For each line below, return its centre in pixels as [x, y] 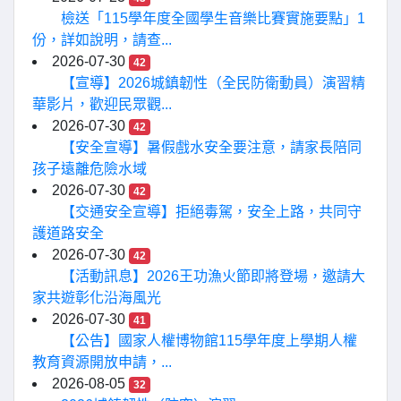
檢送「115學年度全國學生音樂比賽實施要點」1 [213, 18]
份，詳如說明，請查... [102, 40]
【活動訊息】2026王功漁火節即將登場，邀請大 [213, 276]
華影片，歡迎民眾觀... [102, 104]
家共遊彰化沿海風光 [97, 298]
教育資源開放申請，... [102, 362]
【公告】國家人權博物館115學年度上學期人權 [209, 341]
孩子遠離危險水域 [90, 169]
